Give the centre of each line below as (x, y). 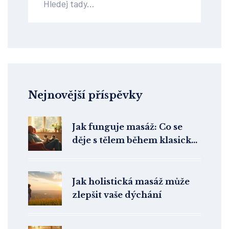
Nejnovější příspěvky (85, 95)
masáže (89, 154)
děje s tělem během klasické (134, 140)
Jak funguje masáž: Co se (127, 127)
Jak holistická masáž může (131, 182)
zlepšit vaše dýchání (117, 195)
